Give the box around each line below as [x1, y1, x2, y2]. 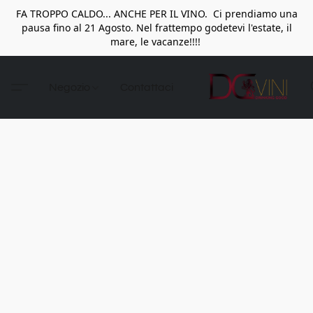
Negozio [49, 82, 92, 93]
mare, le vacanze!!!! [110, 35, 203, 48]
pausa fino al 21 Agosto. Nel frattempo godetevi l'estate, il [21, 21, 292, 34]
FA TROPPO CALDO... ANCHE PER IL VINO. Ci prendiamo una [15, 7, 298, 20]
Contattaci [120, 82, 174, 93]
